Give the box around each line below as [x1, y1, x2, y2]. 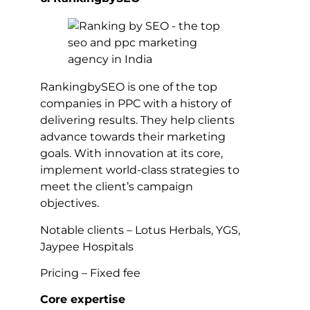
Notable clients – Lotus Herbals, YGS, [40, 223, 240, 237]
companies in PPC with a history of [40, 97, 231, 111]
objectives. [40, 197, 99, 210]
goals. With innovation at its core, [40, 147, 223, 161]
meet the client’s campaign [40, 180, 193, 194]
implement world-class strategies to [40, 163, 239, 177]
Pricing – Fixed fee [40, 266, 140, 280]
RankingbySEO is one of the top [40, 80, 217, 94]
